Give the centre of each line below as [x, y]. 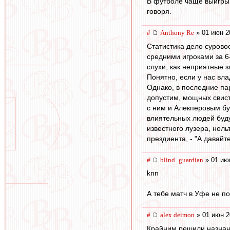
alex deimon [177, 215]
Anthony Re [177, 33]
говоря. [159, 12]
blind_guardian [182, 160]
